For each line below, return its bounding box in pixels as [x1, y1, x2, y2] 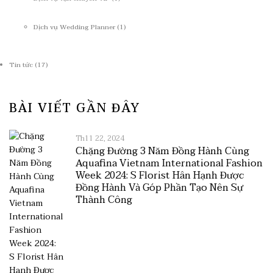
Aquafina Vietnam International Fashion [76, 155, 263, 172]
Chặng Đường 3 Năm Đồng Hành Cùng [76, 143, 249, 160]
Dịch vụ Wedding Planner [34, 21, 115, 33]
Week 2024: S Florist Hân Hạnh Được [76, 167, 244, 184]
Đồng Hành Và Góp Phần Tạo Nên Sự [76, 179, 243, 196]
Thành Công [76, 191, 132, 208]
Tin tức [9, 59, 33, 71]
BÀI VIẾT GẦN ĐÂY [9, 98, 140, 119]
